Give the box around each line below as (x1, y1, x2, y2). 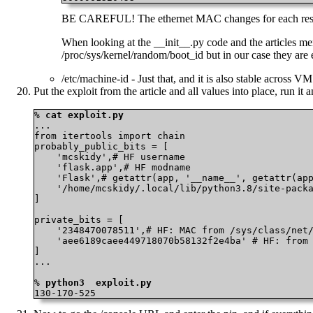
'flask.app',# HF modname (34, 162, 191, 173)
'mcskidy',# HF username (34, 152, 185, 163)
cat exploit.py (45, 110, 124, 121)
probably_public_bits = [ (34, 141, 168, 152)
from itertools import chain (34, 131, 185, 142)
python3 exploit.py (45, 277, 152, 289)
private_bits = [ (34, 214, 124, 226)
